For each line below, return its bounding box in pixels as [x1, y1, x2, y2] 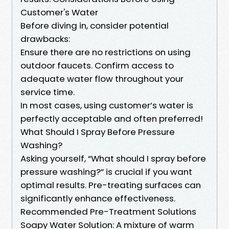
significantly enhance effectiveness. [20, 192, 175, 204]
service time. [20, 85, 75, 98]
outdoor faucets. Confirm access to [20, 59, 174, 72]
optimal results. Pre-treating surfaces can [20, 178, 201, 191]
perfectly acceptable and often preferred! [20, 112, 203, 125]
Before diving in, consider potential [20, 19, 169, 32]
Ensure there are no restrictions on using [20, 45, 191, 58]
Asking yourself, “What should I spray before [20, 152, 206, 165]
